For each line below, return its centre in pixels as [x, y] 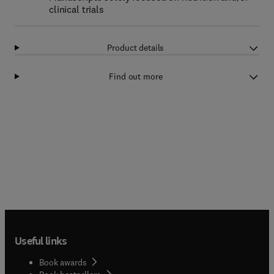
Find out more [136, 76]
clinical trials [76, 9]
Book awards [63, 262]
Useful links [41, 241]
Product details [136, 48]
